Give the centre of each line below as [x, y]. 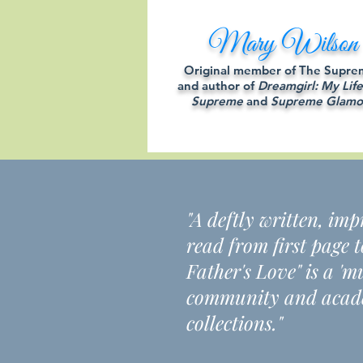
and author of [218, 85]
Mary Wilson [283, 45]
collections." [244, 322]
